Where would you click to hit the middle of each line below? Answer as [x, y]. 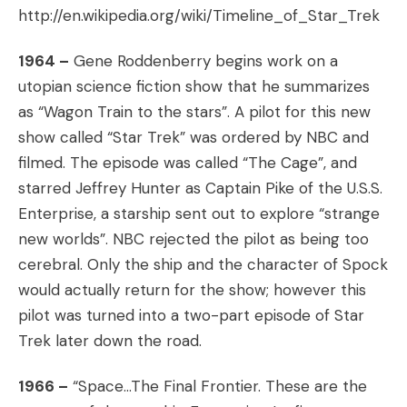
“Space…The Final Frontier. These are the [218, 386]
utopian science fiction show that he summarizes [194, 86]
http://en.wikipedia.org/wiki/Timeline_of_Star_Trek [199, 15]
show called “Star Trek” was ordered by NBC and [194, 137]
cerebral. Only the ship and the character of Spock [203, 264]
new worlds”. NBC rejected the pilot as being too [194, 239]
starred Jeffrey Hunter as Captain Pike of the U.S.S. [200, 188]
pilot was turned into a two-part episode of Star [191, 315]
